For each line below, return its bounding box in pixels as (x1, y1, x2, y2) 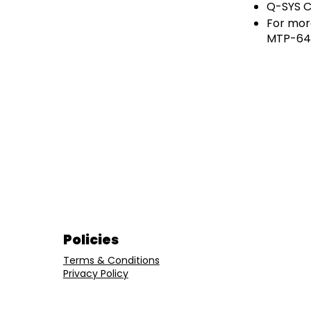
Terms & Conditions (62, 253, 160, 268)
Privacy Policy (62, 267, 128, 281)
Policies (62, 230, 119, 249)
